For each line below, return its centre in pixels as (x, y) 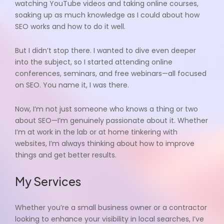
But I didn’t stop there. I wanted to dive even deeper (105, 51)
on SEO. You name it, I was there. (72, 85)
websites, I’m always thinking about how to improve (105, 144)
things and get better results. (66, 155)
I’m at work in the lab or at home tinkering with (96, 132)
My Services (48, 181)
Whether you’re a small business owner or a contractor (111, 208)
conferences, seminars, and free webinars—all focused (111, 74)
